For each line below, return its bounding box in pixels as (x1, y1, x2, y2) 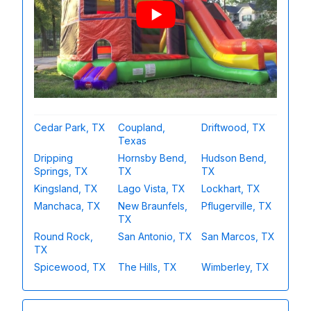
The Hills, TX (117, 260, 177, 273)
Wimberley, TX (201, 260, 270, 273)
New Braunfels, (117, 199, 187, 212)
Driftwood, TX (201, 121, 267, 133)
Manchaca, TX (34, 199, 101, 212)
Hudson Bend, (201, 151, 267, 164)
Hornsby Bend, (117, 151, 187, 164)
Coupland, (117, 121, 165, 133)
